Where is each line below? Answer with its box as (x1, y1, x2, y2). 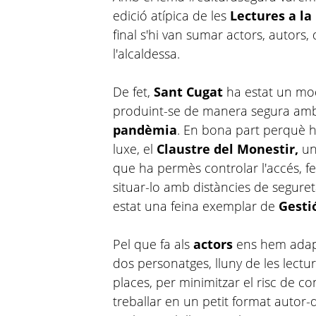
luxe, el (113, 140, 157, 157)
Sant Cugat (154, 83, 224, 100)
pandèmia (113, 121, 178, 138)
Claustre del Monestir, (157, 140, 299, 157)
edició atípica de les (113, 7, 231, 24)
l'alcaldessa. (113, 45, 181, 62)
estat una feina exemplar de (113, 197, 279, 214)
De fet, (113, 83, 154, 100)
